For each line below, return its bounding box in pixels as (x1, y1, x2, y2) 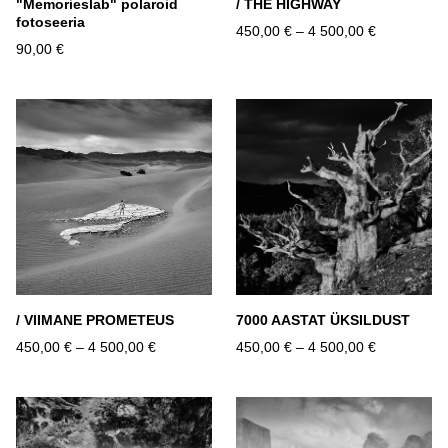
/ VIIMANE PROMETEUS (16, 312, 174, 329)
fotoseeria (16, 14, 85, 31)
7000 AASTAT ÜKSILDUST (236, 312, 410, 329)
